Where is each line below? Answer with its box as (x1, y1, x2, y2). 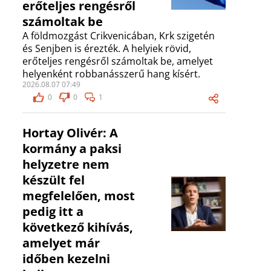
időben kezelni (22, 250, 110, 267)
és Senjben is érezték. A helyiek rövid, (22, 42, 191, 56)
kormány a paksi (22, 140, 122, 157)
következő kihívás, (22, 219, 133, 236)
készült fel (22, 172, 85, 189)
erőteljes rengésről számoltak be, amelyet (22, 54, 213, 68)
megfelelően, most (22, 188, 135, 204)
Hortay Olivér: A (22, 125, 118, 142)
